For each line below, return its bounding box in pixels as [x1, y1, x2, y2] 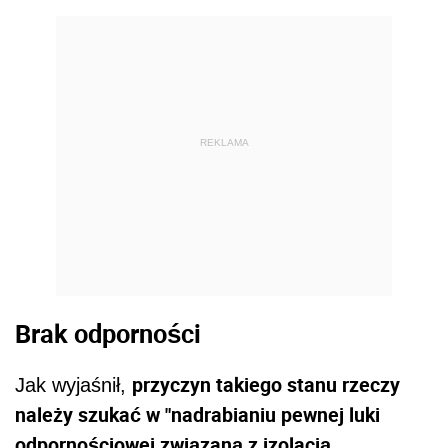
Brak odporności [15, 315, 201, 350]
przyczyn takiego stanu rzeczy [132, 371, 400, 399]
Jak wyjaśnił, [15, 374, 132, 397]
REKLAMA [199, 137, 249, 149]
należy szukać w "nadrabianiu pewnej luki [15, 401, 380, 429]
